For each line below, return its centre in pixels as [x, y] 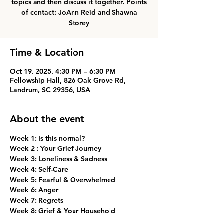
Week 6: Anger [34, 190]
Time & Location [47, 52]
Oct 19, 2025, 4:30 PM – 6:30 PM [63, 71]
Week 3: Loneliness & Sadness [58, 159]
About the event [47, 119]
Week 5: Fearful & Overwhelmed [63, 180]
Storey [79, 23]
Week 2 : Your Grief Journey [55, 148]
